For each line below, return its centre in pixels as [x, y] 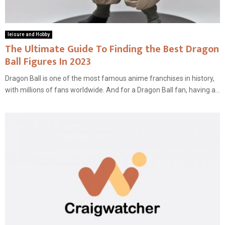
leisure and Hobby [29, 34]
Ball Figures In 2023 [48, 62]
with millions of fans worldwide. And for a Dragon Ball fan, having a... [113, 90]
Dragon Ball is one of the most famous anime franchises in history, [110, 78]
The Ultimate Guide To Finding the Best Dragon [112, 49]
